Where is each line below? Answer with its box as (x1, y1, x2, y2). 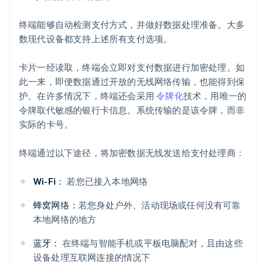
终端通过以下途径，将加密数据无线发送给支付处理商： (19, 147, 245, 159)
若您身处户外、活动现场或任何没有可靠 (78, 199, 241, 211)
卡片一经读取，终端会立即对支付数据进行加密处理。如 (19, 61, 245, 74)
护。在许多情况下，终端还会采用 (19, 90, 157, 102)
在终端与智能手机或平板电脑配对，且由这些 (60, 237, 243, 249)
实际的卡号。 (19, 118, 74, 131)
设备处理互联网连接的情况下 (33, 251, 151, 264)
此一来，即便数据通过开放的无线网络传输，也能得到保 (19, 75, 245, 88)
